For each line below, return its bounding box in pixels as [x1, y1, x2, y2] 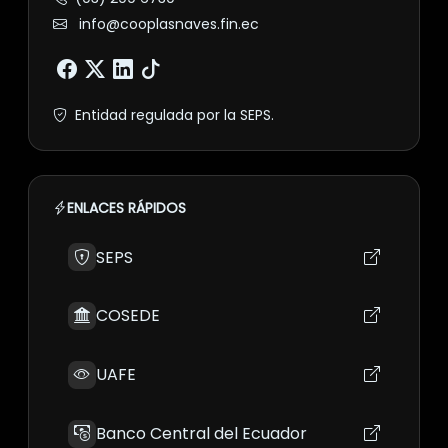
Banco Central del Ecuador [96, 422, 308, 446]
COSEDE [96, 304, 161, 328]
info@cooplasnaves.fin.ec [79, 14, 259, 34]
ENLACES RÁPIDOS [67, 197, 186, 218]
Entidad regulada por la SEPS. [71, 104, 274, 125]
